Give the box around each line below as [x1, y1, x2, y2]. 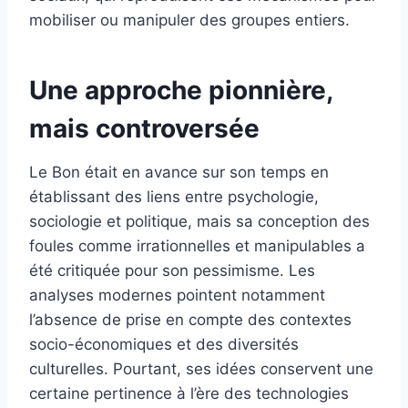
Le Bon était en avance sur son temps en [29, 163, 329, 182]
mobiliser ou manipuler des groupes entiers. [29, 11, 350, 30]
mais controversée [29, 113, 260, 145]
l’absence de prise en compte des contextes [29, 311, 352, 330]
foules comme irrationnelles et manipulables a [29, 237, 365, 256]
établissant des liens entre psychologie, [29, 188, 319, 207]
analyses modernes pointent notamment [29, 286, 325, 305]
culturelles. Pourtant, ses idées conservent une [29, 360, 373, 379]
